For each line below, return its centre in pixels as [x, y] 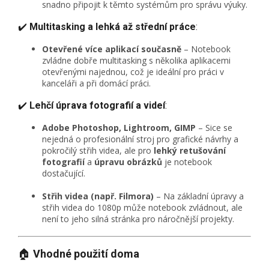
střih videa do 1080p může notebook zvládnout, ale [142, 208]
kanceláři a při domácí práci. [96, 83]
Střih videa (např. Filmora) [98, 196]
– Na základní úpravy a [199, 196]
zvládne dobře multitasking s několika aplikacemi [136, 61]
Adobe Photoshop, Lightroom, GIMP [119, 128]
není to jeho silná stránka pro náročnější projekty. [138, 219]
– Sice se [214, 128]
